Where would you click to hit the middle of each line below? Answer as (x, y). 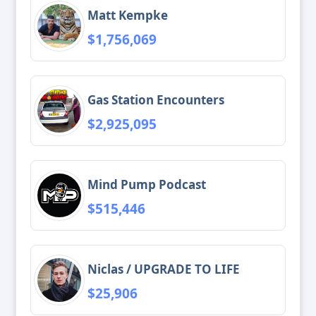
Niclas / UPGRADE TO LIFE (164, 269)
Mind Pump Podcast (147, 184)
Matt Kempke (128, 15)
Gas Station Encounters (156, 99)
